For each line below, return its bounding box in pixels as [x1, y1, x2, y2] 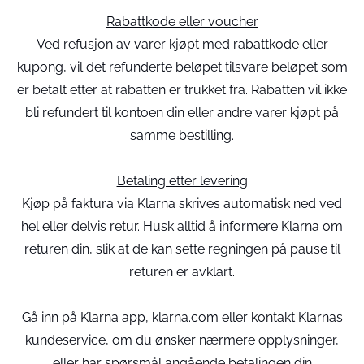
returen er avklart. [129, 264, 235, 279]
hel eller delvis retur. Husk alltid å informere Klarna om [21, 219, 343, 234]
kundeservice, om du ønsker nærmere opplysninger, [25, 332, 339, 348]
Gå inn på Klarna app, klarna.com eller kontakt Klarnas [21, 310, 343, 325]
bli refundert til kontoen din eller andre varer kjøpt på [25, 105, 339, 120]
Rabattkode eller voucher [106, 14, 258, 29]
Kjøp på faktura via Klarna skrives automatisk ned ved [22, 196, 342, 211]
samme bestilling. [130, 128, 234, 143]
